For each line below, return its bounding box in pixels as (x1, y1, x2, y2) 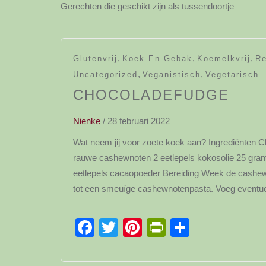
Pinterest (142, 217, 217, 238)
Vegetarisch (205, 70, 259, 79)
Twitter (118, 217, 175, 238)
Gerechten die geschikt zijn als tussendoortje (61, 1, 234, 11)
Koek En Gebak (122, 54, 192, 63)
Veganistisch (142, 70, 201, 79)
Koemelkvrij (197, 54, 251, 63)
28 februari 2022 (107, 116, 170, 126)
